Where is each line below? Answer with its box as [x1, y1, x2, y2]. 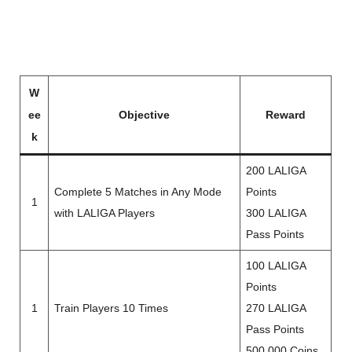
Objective [119, 108, 170, 122]
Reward [266, 108, 306, 122]
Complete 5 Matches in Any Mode [54, 186, 222, 199]
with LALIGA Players [54, 207, 156, 220]
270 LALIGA [246, 302, 307, 315]
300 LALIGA [246, 207, 307, 220]
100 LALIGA [246, 260, 307, 273]
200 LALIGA [246, 165, 307, 178]
